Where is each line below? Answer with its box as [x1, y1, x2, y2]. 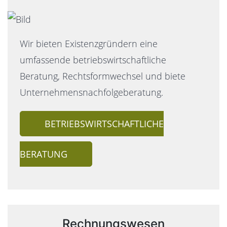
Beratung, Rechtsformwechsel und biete [20, 70, 185, 83]
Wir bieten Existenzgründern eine [20, 37, 158, 50]
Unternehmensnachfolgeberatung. [20, 86, 163, 99]
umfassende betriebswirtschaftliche [20, 54, 166, 66]
